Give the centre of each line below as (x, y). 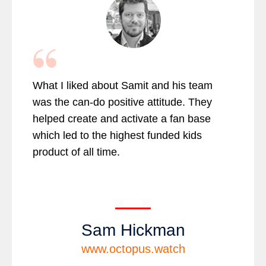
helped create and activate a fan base (122, 118)
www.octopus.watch (133, 249)
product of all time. (76, 152)
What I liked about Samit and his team (123, 85)
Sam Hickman (133, 230)
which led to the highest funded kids (117, 135)
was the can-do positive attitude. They (122, 102)
